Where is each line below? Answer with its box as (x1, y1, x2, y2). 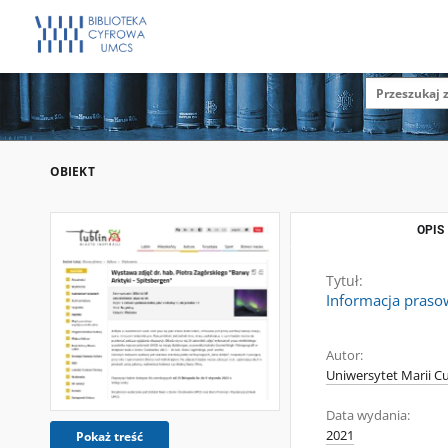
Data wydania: (326, 407, 410, 424)
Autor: (326, 347, 363, 364)
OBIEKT (50, 163, 95, 180)
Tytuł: (326, 271, 363, 290)
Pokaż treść (76, 428, 143, 446)
